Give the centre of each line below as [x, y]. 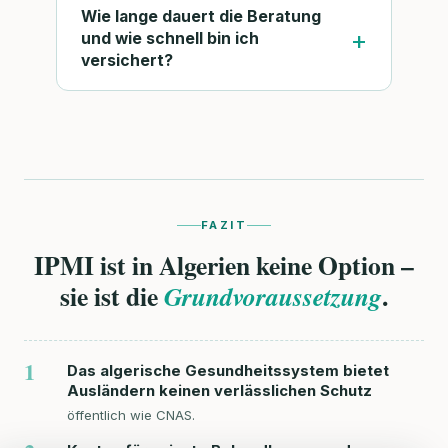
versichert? [127, 61]
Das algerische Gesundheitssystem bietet [228, 370]
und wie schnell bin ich [170, 39]
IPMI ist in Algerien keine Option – [224, 264]
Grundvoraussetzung [273, 295]
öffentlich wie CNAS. [131, 415]
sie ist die [112, 295]
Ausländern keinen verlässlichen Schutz [220, 390]
